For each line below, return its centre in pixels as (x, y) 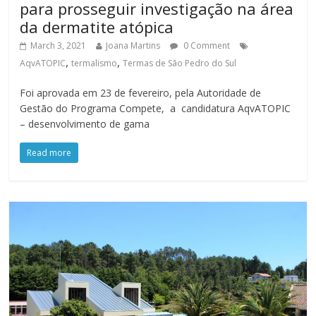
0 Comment (206, 46)
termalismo (95, 63)
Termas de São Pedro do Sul (180, 63)
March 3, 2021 (59, 46)
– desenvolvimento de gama (85, 124)
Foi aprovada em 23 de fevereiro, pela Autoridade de (141, 93)
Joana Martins (133, 46)
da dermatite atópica (97, 27)
